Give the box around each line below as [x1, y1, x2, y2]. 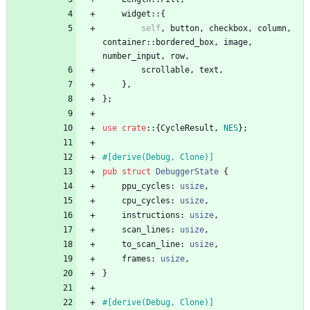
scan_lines [122, 225, 170, 235]
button [170, 24, 199, 34]
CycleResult [161, 123, 214, 134]
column [257, 24, 286, 34]
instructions [122, 210, 180, 221]
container [102, 37, 146, 48]
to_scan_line [122, 239, 180, 250]
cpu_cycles [122, 196, 170, 206]
